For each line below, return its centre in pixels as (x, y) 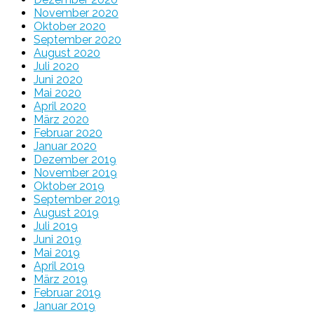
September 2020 (77, 39)
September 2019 (77, 199)
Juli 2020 (56, 66)
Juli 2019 (56, 226)
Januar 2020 (65, 146)
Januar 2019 (64, 306)
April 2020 (60, 106)
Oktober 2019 (69, 186)
